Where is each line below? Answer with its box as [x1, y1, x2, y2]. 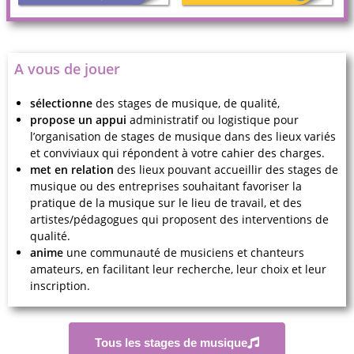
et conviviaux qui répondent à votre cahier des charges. [30, 145, 325, 160]
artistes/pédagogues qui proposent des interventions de [30, 211, 329, 227]
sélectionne [30, 95, 92, 111]
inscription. [30, 277, 90, 293]
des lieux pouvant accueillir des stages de [114, 161, 338, 177]
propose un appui [30, 111, 130, 127]
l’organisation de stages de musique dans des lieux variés [30, 128, 336, 144]
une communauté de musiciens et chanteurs [63, 244, 304, 260]
